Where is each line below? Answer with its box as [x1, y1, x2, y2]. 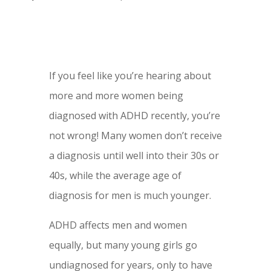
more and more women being [48, 89, 183, 103]
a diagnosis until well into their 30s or [48, 149, 219, 163]
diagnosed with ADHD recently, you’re [48, 109, 220, 123]
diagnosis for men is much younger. [48, 189, 211, 203]
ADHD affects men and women [48, 218, 187, 232]
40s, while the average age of [48, 169, 181, 183]
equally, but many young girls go [48, 238, 197, 252]
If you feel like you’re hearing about [48, 69, 211, 83]
